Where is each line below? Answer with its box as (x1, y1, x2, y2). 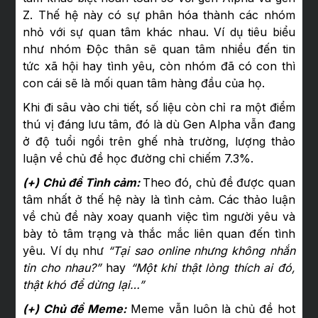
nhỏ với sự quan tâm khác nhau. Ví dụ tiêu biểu (23, 25, 295, 40)
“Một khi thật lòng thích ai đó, (130, 261, 295, 275)
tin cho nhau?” (23, 261, 102, 275)
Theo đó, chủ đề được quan (143, 175, 295, 190)
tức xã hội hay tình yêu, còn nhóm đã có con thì (23, 59, 295, 74)
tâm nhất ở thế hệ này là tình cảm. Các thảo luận (23, 192, 295, 207)
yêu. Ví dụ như (23, 243, 109, 258)
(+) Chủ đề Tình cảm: (23, 175, 143, 190)
